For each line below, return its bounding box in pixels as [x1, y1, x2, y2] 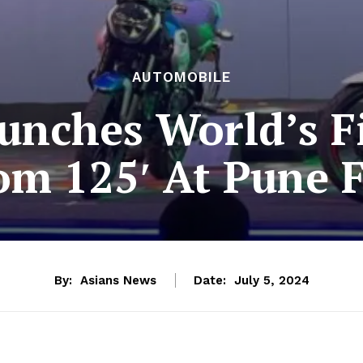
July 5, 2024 [233, 273, 310, 288]
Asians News [79, 272, 156, 288]
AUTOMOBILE [132, 68, 231, 85]
